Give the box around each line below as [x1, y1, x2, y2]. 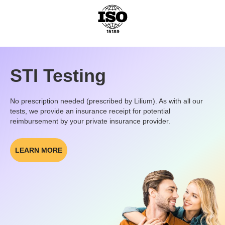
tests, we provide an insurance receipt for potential [10, 107, 170, 116]
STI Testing [10, 65, 106, 86]
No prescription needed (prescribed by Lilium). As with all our [10, 97, 203, 105]
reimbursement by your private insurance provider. [10, 117, 170, 126]
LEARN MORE [15, 146, 62, 155]
